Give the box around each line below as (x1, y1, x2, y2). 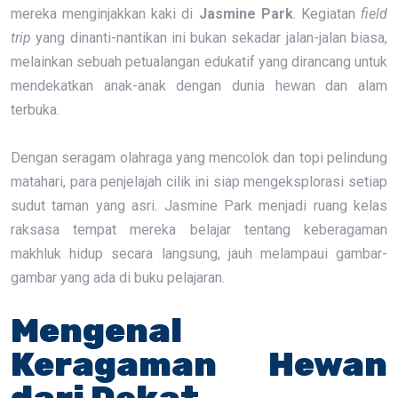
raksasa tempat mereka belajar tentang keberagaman (11, 221, 387, 238)
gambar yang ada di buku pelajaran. (11, 269, 225, 286)
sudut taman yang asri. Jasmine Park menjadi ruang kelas (11, 197, 387, 214)
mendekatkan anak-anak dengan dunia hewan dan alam (11, 77, 387, 94)
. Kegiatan (292, 5, 362, 22)
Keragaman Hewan (11, 344, 387, 385)
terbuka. (11, 101, 60, 118)
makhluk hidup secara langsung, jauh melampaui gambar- (11, 245, 387, 262)
